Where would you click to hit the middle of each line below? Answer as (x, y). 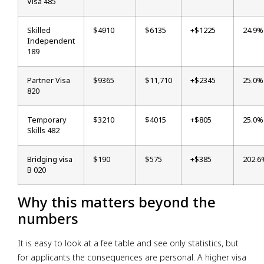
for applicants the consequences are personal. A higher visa (132, 257)
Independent (51, 41)
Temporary (47, 120)
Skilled (39, 30)
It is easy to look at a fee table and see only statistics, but (128, 243)
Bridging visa (50, 159)
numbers (48, 218)
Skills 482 (43, 130)
